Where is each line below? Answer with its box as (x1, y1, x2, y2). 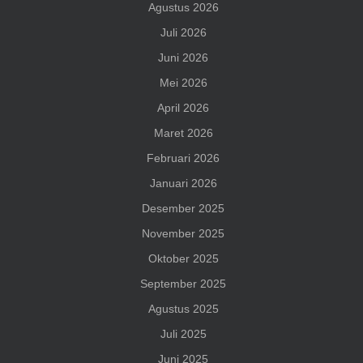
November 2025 (142, 227, 224, 241)
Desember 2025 (142, 202, 224, 216)
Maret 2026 (153, 126, 213, 140)
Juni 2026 (158, 51, 208, 65)
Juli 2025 (160, 327, 207, 341)
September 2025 (140, 277, 226, 291)
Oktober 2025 (147, 252, 219, 266)
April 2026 (157, 101, 209, 115)
